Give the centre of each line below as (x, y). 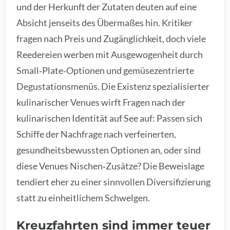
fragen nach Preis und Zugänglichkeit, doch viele (111, 38)
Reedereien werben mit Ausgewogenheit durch (110, 54)
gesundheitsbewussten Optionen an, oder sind (109, 150)
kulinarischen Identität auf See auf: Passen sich (110, 118)
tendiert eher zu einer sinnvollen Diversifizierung (114, 181)
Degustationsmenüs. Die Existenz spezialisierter (113, 86)
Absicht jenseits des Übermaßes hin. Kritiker (105, 22)
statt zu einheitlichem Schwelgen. (83, 197)
